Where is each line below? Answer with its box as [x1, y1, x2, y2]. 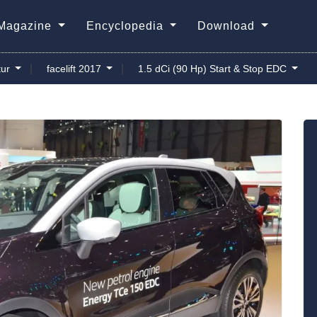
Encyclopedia [86, 20, 167, 32]
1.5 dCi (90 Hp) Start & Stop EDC [132, 63, 289, 74]
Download [197, 20, 259, 32]
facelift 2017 [40, 63, 104, 74]
